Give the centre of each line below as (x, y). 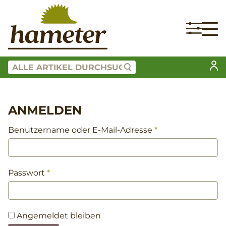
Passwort (27, 173)
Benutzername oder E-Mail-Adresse (81, 130)
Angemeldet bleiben (59, 215)
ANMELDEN (45, 110)
